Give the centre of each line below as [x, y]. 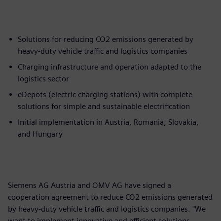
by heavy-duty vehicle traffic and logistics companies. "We [107, 209]
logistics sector [43, 78]
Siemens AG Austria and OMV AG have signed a [90, 185]
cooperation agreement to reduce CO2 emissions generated [110, 197]
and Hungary [40, 134]
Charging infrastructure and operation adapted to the [110, 67]
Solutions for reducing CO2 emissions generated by [106, 39]
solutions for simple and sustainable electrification [104, 106]
